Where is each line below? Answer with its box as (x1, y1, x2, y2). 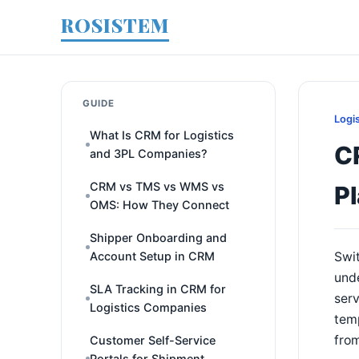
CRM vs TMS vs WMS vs (90, 179, 224, 193)
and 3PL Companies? (90, 147, 208, 160)
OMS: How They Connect (90, 198, 229, 212)
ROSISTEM (61, 12, 169, 38)
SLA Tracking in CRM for (90, 282, 226, 296)
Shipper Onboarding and (90, 231, 227, 244)
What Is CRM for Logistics (90, 128, 234, 142)
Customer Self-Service (90, 333, 216, 347)
